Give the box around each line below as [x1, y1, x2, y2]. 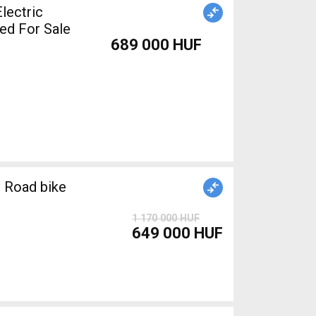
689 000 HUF [111, 36, 202, 54]
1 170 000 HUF [132, 212, 200, 224]
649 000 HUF [132, 224, 223, 242]
